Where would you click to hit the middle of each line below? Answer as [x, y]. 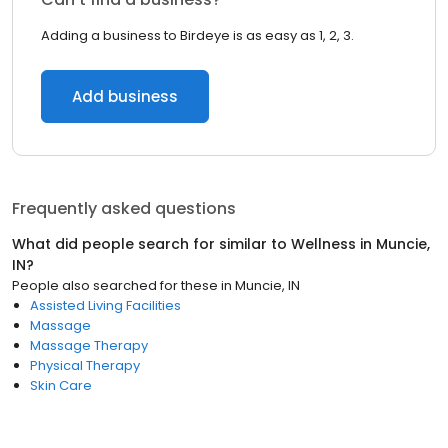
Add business [125, 96]
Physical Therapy [85, 365]
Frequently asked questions [124, 208]
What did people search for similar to [151, 244]
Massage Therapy [89, 345]
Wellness [323, 244]
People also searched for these [115, 285]
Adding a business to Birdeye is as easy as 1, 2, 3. [197, 35]
